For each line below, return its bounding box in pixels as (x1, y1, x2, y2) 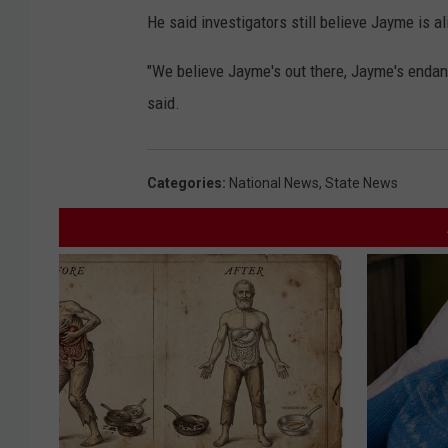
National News (229, 175, 319, 192)
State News (325, 175, 398, 192)
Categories (147, 175, 222, 192)
